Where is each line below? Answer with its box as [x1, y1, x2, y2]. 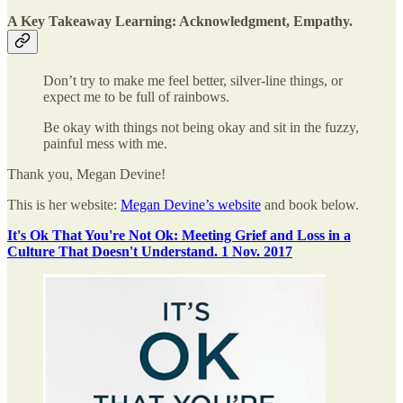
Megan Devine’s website [121, 197, 261, 213]
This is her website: [7, 197, 121, 213]
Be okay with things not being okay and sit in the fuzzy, [43, 120, 359, 136]
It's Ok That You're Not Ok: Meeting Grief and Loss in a [7, 228, 351, 244]
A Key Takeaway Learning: [7, 13, 179, 29]
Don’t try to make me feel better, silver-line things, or [43, 73, 343, 89]
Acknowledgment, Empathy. [179, 13, 353, 29]
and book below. [261, 197, 359, 213]
